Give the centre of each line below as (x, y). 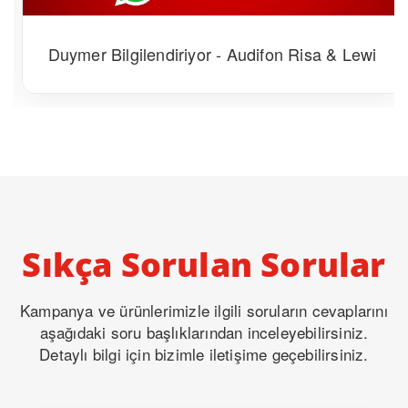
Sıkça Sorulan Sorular (204, 265)
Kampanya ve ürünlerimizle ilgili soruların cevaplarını (204, 311)
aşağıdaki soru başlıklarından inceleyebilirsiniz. (204, 332)
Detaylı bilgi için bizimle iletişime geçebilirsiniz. (204, 354)
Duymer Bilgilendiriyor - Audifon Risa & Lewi (204, 54)
